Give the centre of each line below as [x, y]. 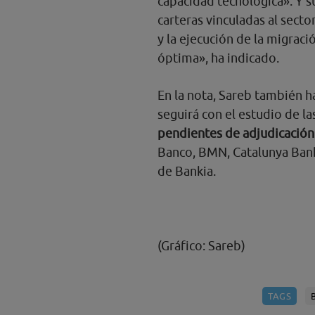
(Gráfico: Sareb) [202, 246]
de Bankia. [187, 172]
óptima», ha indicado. [219, 58]
